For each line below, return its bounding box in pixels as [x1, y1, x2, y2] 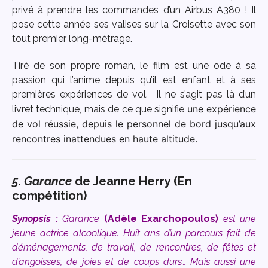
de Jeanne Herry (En [72, 173, 192, 188]
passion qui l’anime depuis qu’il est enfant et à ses [12, 74, 256, 86]
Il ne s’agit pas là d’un [156, 89, 256, 100]
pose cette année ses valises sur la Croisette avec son [12, 19, 256, 31]
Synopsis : [12, 212, 62, 224]
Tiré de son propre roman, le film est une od [12, 60, 226, 71]
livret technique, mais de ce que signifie [12, 103, 187, 115]
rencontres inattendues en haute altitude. [12, 133, 197, 145]
